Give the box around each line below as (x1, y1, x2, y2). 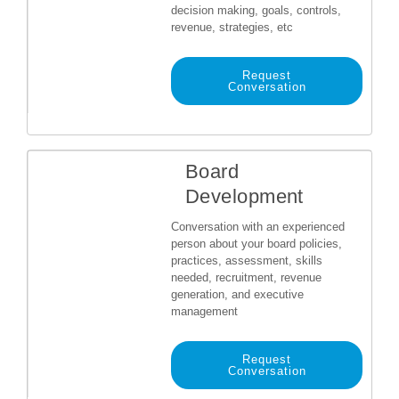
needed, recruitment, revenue (171, 271, 322, 284)
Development (185, 185, 304, 208)
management (171, 305, 238, 318)
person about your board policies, (171, 237, 342, 250)
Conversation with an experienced (171, 220, 345, 233)
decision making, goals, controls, (171, 4, 341, 17)
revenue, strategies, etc (171, 20, 293, 34)
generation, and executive (171, 288, 304, 301)
